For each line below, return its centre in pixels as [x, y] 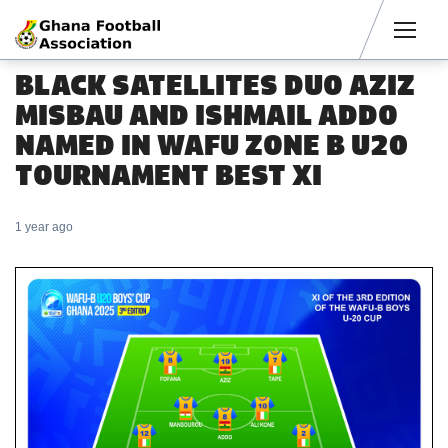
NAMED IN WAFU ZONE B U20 [211, 145]
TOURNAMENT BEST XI [168, 175]
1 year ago [44, 227]
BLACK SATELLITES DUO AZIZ [215, 85]
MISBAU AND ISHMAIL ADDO [206, 115]
